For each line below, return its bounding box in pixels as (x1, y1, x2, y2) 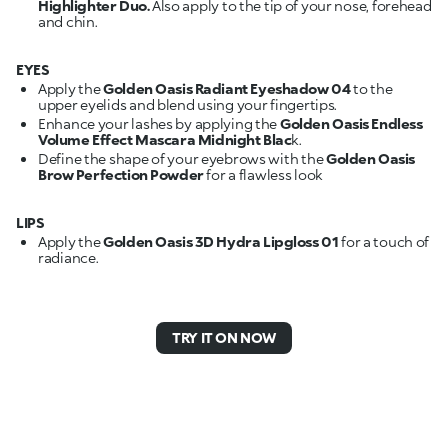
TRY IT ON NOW (172, 329, 276, 346)
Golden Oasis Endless (279, 115, 423, 132)
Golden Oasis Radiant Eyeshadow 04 (103, 80, 351, 97)
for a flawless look (206, 166, 324, 183)
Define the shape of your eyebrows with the (38, 150, 326, 167)
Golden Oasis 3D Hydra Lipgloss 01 (103, 233, 339, 250)
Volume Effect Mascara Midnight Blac (38, 131, 292, 148)
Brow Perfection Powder (38, 166, 207, 183)
